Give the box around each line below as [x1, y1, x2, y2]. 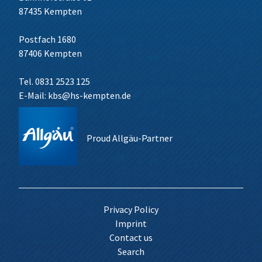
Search [118, 246, 144, 257]
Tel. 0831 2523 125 [19, 75, 90, 87]
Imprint [115, 218, 147, 229]
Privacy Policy [104, 204, 158, 215]
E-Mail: [19, 89, 48, 101]
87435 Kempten [19, 5, 82, 17]
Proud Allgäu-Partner [87, 132, 173, 144]
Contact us [109, 232, 153, 243]
